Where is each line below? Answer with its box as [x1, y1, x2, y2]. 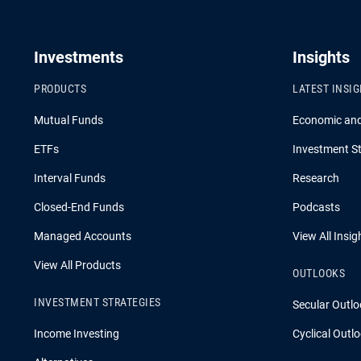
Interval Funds [34, 172, 106, 185]
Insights [293, 48, 350, 68]
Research [293, 172, 339, 185]
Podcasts [293, 201, 340, 214]
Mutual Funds [34, 114, 103, 127]
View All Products [34, 259, 121, 272]
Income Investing [34, 327, 119, 341]
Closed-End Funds [34, 201, 124, 214]
